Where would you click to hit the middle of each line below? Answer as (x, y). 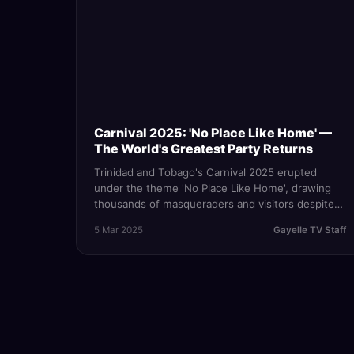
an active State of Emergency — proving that (205, 220)
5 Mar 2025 (119, 230)
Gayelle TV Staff (310, 230)
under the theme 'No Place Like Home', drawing (213, 188)
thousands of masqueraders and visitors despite (214, 204)
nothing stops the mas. (152, 236)
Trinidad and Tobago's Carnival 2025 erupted (205, 173)
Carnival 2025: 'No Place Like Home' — (213, 133)
